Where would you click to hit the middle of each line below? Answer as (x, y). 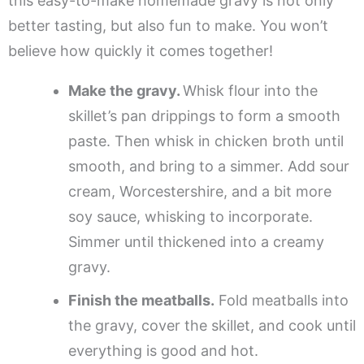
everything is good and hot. (163, 351)
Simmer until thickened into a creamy (196, 242)
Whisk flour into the (250, 91)
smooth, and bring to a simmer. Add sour (209, 167)
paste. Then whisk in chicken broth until (206, 141)
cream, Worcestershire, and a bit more (200, 192)
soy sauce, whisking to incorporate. (191, 217)
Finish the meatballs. (141, 301)
